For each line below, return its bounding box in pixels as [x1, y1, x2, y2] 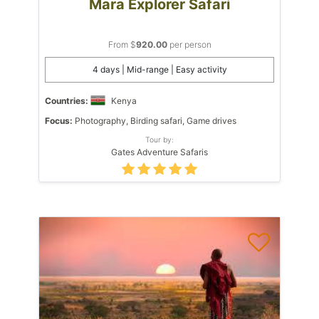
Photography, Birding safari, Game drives [73, 115, 236, 126]
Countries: [45, 95, 88, 106]
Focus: [45, 115, 73, 126]
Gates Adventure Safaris [111, 146, 208, 157]
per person [167, 38, 211, 50]
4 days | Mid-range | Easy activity [92, 63, 227, 75]
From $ [108, 38, 136, 50]
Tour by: [145, 135, 174, 144]
